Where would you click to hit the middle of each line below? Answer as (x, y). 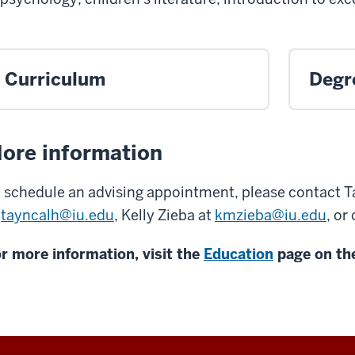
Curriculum (55, 80)
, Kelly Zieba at (164, 216)
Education (239, 254)
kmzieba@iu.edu (271, 216)
